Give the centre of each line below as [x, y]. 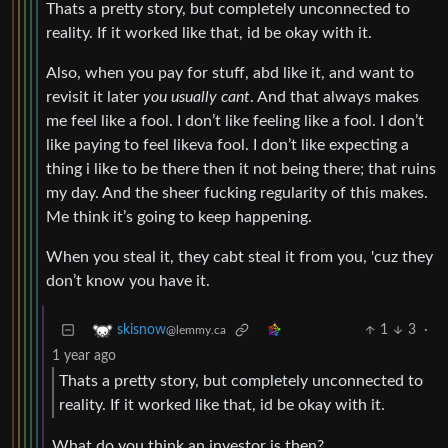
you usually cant [196, 97]
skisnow [141, 330]
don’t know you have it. [128, 281]
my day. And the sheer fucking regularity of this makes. [237, 193]
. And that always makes [334, 97]
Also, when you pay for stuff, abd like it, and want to [230, 73]
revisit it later [94, 97]
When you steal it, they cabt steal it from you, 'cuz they [239, 257]
